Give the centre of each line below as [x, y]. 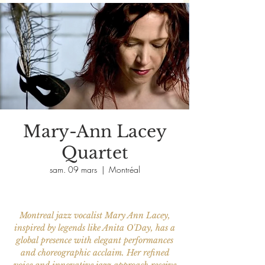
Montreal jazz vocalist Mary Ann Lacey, [95, 215]
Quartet [95, 153]
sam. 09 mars [73, 169]
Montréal [124, 169]
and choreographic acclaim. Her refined [95, 253]
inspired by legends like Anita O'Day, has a [95, 228]
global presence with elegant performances [95, 240]
